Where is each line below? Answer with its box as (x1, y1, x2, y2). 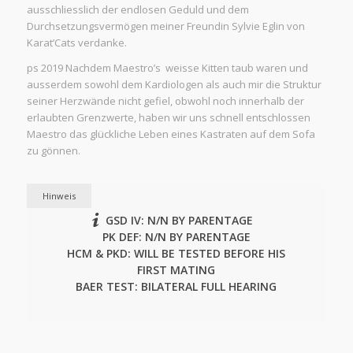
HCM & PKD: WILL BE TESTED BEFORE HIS (67, 246, 286, 262)
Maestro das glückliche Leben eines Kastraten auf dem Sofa (26, 127, 315, 142)
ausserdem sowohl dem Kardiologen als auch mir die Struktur (26, 77, 321, 92)
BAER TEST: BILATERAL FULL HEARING (76, 279, 277, 295)
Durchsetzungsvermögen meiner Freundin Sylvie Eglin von (26, 19, 305, 34)
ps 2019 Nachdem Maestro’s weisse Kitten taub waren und (26, 61, 308, 76)
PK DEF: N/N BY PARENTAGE (102, 229, 251, 245)
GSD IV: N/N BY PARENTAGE (106, 213, 254, 229)
